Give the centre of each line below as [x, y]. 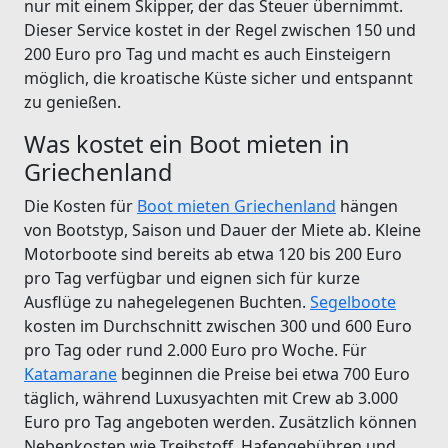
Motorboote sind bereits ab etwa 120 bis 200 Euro [213, 253]
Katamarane [70, 373]
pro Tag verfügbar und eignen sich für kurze [192, 277]
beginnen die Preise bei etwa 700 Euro [263, 373]
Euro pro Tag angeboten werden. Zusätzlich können [220, 421]
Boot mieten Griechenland [236, 205]
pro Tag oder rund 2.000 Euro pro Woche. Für [195, 349]
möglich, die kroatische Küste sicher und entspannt [218, 77]
